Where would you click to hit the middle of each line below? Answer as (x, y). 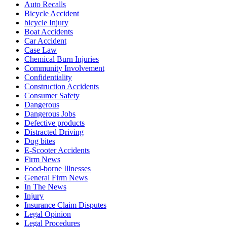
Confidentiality (48, 78)
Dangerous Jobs (50, 114)
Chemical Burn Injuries (62, 59)
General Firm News (56, 178)
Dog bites (40, 141)
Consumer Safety (52, 96)
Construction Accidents (62, 87)
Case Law (41, 50)
